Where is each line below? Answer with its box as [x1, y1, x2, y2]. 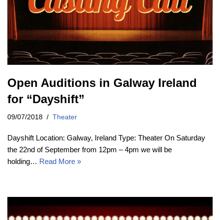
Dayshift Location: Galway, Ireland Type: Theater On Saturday [7, 133, 205, 142]
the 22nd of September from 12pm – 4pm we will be [7, 145, 172, 154]
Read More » [39, 157, 81, 165]
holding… [7, 157, 39, 165]
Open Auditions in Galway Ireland [7, 76, 197, 89]
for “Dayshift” [7, 92, 84, 106]
